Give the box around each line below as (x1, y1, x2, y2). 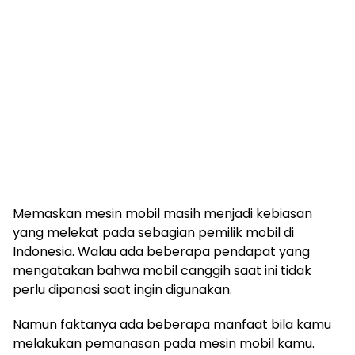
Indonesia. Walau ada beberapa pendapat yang (13, 242, 310, 261)
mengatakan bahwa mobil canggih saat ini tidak (13, 261, 311, 280)
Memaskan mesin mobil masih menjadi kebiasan (13, 204, 312, 223)
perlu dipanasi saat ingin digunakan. (13, 280, 232, 299)
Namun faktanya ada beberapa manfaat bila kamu (13, 315, 331, 334)
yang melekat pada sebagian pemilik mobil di (13, 223, 294, 242)
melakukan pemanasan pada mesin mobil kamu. (13, 334, 315, 353)
